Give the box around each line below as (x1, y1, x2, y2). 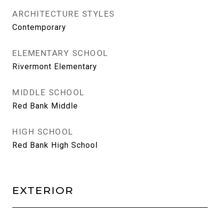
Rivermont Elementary (12, 62, 97, 71)
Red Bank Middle (12, 101, 78, 110)
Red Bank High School (12, 140, 98, 150)
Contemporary (12, 23, 66, 32)
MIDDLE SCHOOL (12, 87, 85, 97)
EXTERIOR (12, 184, 74, 196)
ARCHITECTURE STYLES (12, 9, 115, 19)
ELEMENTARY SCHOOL (12, 48, 109, 58)
